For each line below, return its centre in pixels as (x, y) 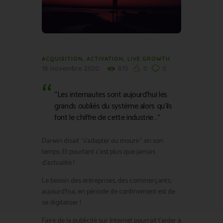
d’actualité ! (59, 163)
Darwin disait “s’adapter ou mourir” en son (103, 141)
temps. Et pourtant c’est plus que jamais (99, 152)
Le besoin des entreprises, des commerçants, (107, 181)
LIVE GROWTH (149, 58)
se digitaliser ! (62, 203)
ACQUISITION (62, 58)
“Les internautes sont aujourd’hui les (111, 95)
